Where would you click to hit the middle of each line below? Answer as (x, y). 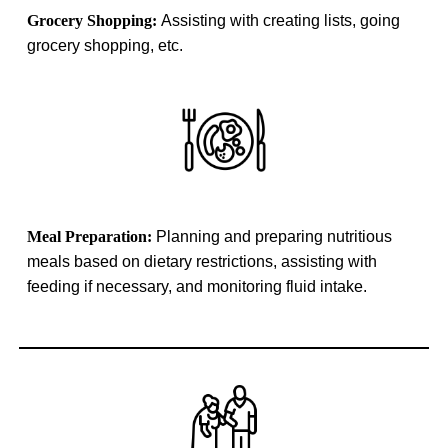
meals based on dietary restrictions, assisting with (202, 261)
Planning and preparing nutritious (274, 236)
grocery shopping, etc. (105, 46)
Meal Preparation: (92, 236)
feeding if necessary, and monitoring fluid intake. (197, 286)
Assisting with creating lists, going (281, 21)
